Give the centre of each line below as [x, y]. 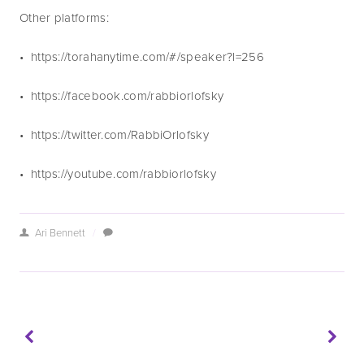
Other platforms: [64, 17]
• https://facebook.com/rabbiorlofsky [122, 95]
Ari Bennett [60, 232]
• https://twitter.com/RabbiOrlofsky [114, 134]
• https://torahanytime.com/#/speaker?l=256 [144, 56]
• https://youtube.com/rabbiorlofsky [118, 173]
